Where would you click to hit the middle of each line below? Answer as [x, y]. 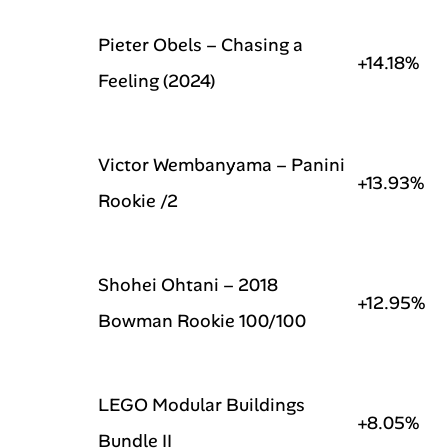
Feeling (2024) [156, 81]
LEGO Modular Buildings [201, 405]
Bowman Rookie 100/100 [202, 321]
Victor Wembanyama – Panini [221, 165]
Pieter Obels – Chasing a [200, 45]
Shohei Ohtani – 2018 [188, 285]
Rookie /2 [138, 201]
